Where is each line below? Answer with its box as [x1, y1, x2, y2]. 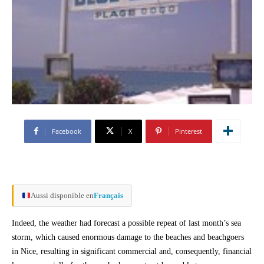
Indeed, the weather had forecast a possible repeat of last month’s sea [12, 218, 241, 227]
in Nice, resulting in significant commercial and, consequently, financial [12, 246, 252, 256]
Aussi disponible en [30, 190, 94, 200]
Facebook [51, 126, 81, 136]
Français [93, 190, 123, 200]
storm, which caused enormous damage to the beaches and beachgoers [12, 232, 244, 242]
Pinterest [174, 126, 202, 136]
